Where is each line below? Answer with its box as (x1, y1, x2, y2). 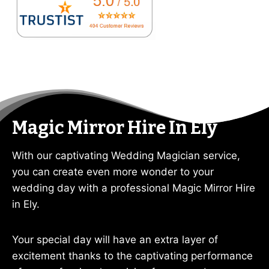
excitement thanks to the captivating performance (12, 250, 253, 262)
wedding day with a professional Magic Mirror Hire (12, 182, 255, 194)
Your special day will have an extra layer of (12, 234, 218, 246)
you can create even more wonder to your (12, 166, 214, 178)
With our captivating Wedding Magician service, (12, 150, 240, 162)
